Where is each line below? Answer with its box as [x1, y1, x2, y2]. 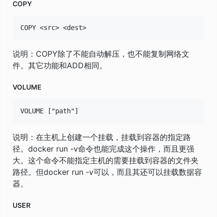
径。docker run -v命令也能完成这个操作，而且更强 [13, 143, 194, 154]
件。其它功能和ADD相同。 [13, 60, 107, 70]
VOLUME [13, 82, 42, 91]
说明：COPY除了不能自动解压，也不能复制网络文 [13, 48, 189, 59]
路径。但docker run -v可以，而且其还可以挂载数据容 [13, 167, 202, 177]
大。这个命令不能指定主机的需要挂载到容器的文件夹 [13, 155, 199, 165]
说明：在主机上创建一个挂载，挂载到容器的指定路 [13, 132, 191, 142]
